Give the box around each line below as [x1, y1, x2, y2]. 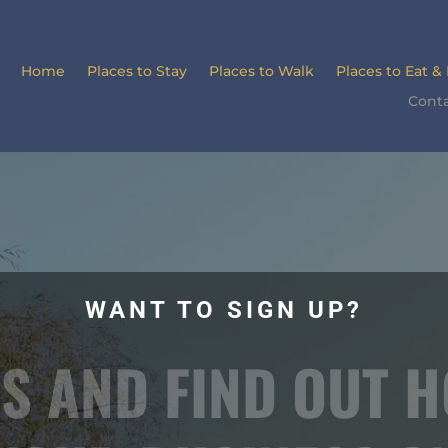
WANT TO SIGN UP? [85, 296, 363, 325]
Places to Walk [208, 61, 314, 80]
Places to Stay [86, 61, 187, 80]
